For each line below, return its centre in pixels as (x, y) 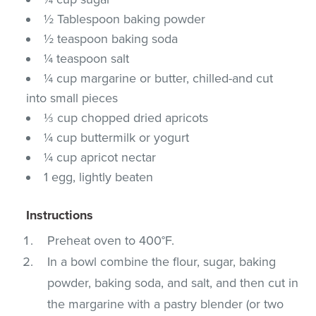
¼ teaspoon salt (87, 58)
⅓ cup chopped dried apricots (126, 117)
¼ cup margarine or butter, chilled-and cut (159, 78)
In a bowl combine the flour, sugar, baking (162, 261)
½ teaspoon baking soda (111, 38)
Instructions (60, 215)
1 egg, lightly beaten (99, 177)
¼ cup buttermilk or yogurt (117, 137)
